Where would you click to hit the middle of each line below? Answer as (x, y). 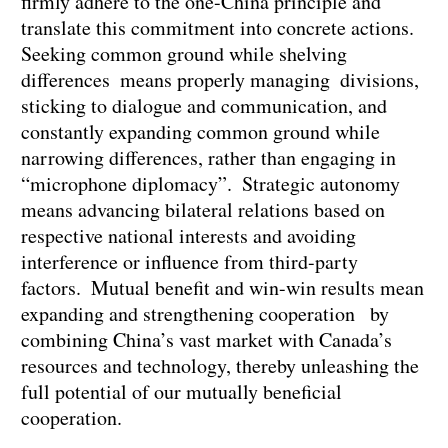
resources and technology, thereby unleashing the (220, 366)
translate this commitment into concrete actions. (222, 28)
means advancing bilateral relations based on (203, 210)
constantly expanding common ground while (200, 132)
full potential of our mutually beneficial (181, 392)
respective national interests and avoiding (188, 236)
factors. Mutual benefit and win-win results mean (222, 288)
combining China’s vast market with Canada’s (206, 340)
